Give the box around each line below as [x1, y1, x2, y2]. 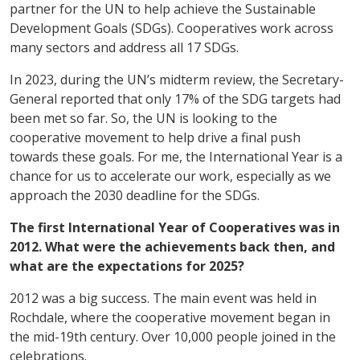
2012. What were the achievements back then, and [10, 237, 335, 256]
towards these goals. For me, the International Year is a [10, 147, 342, 166]
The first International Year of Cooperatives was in [10, 218, 340, 236]
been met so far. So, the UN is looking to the [10, 108, 277, 127]
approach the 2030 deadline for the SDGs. [10, 186, 260, 204]
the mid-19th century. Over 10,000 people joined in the [10, 327, 336, 346]
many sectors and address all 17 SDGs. [10, 38, 239, 56]
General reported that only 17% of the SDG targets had [10, 89, 341, 108]
